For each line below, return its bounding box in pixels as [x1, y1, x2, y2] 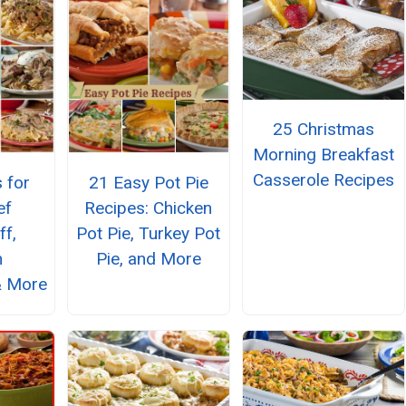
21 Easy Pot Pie [88, 172, 208, 194]
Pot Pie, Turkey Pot [76, 223, 221, 245]
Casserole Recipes [253, 169, 395, 190]
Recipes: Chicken [84, 198, 213, 219]
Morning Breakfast [253, 143, 395, 165]
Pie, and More [95, 248, 201, 270]
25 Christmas [273, 118, 375, 140]
